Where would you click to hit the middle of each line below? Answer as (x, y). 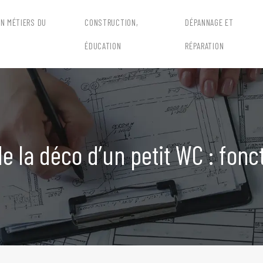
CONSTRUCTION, (112, 22)
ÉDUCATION (103, 46)
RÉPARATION (205, 46)
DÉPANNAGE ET (209, 22)
